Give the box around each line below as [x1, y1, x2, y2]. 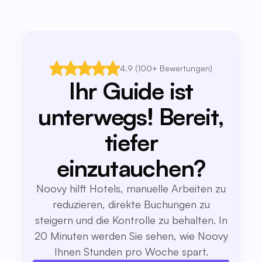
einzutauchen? [56, 153, 206, 182]
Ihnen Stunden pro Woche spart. [54, 244, 208, 258]
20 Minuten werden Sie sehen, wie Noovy [34, 229, 228, 242]
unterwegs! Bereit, [37, 101, 225, 131]
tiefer [104, 127, 158, 157]
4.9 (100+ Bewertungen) [120, 63, 212, 73]
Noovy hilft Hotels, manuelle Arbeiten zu [36, 181, 226, 195]
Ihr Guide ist [68, 75, 194, 105]
